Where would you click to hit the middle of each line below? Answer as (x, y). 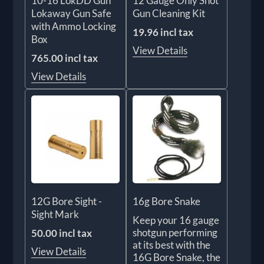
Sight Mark (55, 214)
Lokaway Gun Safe (72, 13)
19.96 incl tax (163, 32)
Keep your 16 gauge (176, 220)
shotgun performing (175, 233)
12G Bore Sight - (67, 202)
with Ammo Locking (74, 26)
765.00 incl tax (65, 58)
